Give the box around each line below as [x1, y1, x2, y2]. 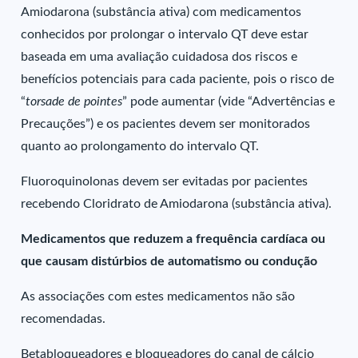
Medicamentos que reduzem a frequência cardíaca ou [21, 233, 326, 245]
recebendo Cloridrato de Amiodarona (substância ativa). [21, 197, 332, 210]
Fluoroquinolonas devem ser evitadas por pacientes [21, 175, 308, 188]
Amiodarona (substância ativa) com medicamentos [21, 6, 302, 18]
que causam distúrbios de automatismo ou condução [21, 255, 321, 268]
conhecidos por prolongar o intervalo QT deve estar [21, 28, 309, 41]
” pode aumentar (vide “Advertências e [122, 95, 336, 108]
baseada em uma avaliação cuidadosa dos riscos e [21, 50, 298, 63]
